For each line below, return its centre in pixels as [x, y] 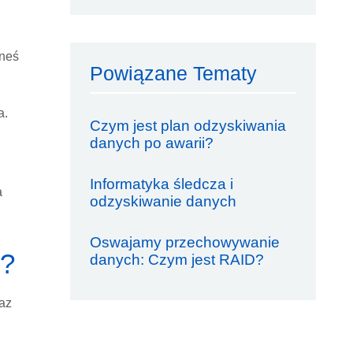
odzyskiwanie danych [163, 201]
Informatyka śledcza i [161, 184]
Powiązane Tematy [173, 73]
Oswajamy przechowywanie [184, 242]
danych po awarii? [151, 143]
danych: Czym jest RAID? [176, 260]
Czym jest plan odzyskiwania [188, 126]
